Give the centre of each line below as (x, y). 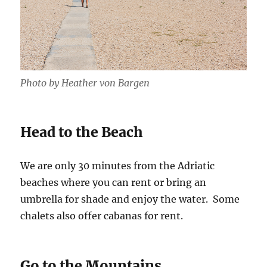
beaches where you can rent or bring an (114, 182)
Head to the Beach (82, 132)
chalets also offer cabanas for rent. (102, 215)
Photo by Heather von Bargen (85, 83)
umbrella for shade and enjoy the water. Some (130, 199)
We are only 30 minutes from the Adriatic (118, 165)
